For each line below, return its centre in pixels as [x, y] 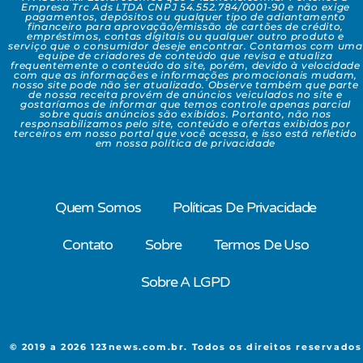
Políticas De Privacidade [245, 208]
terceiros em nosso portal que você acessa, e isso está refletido [186, 134]
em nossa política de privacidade [186, 143]
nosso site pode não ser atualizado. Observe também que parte [186, 85]
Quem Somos [98, 208]
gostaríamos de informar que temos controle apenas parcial [186, 105]
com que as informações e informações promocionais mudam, [186, 75]
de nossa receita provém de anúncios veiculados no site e [186, 95]
